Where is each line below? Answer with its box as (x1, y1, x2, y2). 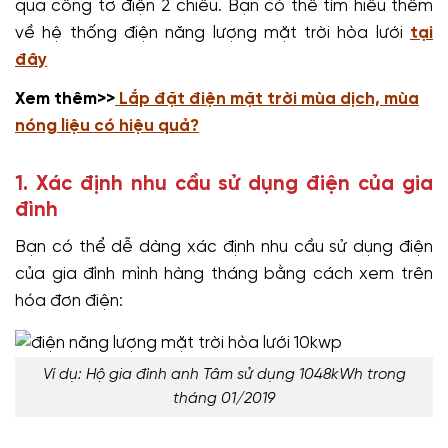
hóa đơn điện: (15, 292, 123, 311)
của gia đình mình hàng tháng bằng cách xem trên (15, 265, 433, 284)
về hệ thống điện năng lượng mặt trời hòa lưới (15, 24, 410, 43)
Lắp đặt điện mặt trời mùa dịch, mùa (115, 90, 419, 109)
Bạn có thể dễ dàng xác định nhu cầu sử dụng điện (15, 238, 433, 257)
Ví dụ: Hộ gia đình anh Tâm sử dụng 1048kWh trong (42, 366, 406, 383)
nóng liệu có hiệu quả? (15, 117, 199, 136)
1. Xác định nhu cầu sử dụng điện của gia (15, 174, 433, 196)
